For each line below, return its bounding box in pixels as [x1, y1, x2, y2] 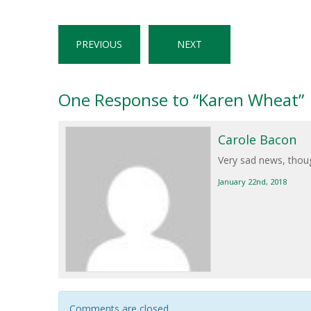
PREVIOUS [76, 37, 123, 51]
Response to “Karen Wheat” [90, 88, 304, 111]
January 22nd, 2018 [217, 176, 287, 187]
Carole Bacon [217, 131, 296, 148]
